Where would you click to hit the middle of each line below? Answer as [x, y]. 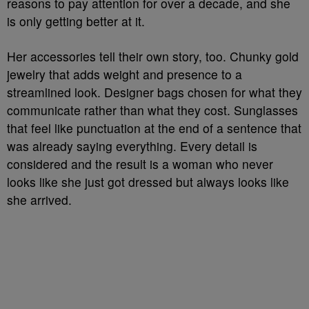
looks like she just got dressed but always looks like [148, 182]
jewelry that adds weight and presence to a [124, 74]
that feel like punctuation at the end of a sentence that [154, 128]
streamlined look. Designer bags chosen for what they [154, 92]
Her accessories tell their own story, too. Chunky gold [153, 56]
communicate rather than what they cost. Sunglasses [152, 110]
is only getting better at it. [78, 21]
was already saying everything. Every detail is [132, 146]
